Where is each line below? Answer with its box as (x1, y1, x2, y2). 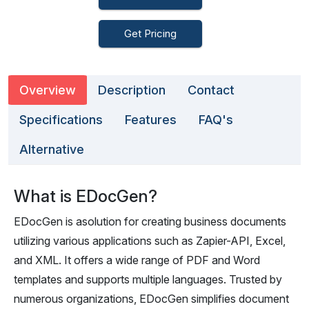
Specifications (19, 112, 103, 127)
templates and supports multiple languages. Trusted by (14, 272, 282, 286)
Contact (188, 83, 235, 97)
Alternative (19, 142, 84, 157)
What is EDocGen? (14, 186, 157, 206)
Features (125, 112, 177, 127)
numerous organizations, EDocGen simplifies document (14, 292, 289, 306)
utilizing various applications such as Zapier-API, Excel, (14, 234, 286, 248)
